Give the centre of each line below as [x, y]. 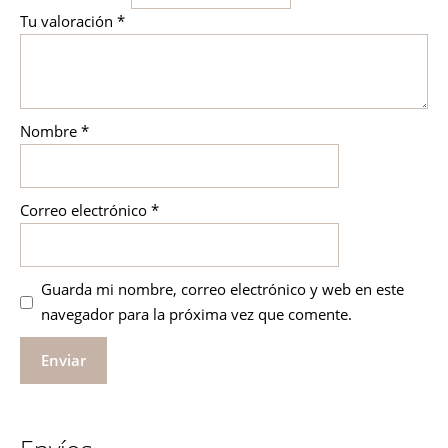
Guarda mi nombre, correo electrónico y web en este [222, 289]
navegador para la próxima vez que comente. [196, 314]
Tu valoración [68, 21]
